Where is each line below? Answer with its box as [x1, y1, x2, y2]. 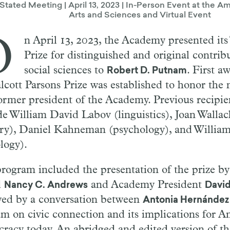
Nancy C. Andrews [4, 181, 88, 191]
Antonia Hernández [142, 196, 229, 206]
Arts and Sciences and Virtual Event [69, 11, 212, 20]
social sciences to [24, 65, 107, 76]
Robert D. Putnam [106, 67, 187, 76]
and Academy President [87, 180, 205, 191]
